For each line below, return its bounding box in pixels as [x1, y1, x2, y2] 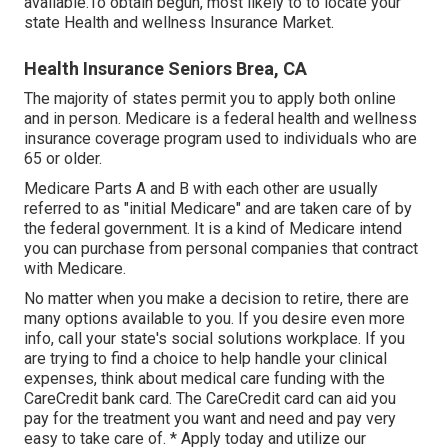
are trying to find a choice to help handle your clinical [24, 349, 387, 369]
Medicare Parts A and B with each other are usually [24, 179, 378, 199]
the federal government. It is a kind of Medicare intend [24, 219, 402, 239]
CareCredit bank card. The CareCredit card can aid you [24, 389, 396, 409]
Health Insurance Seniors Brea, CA [24, 58, 307, 80]
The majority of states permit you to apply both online [24, 89, 396, 109]
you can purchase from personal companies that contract [24, 239, 418, 259]
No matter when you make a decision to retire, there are [24, 289, 409, 309]
